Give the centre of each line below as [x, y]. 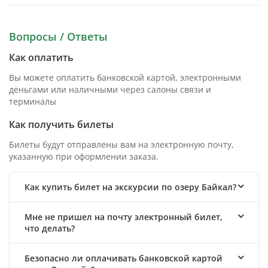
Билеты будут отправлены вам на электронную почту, [121, 145]
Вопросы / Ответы [58, 37]
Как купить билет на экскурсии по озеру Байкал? [130, 187]
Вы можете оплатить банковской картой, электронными [125, 78]
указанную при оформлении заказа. [84, 157]
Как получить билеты [61, 125]
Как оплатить [41, 58]
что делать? [50, 229]
